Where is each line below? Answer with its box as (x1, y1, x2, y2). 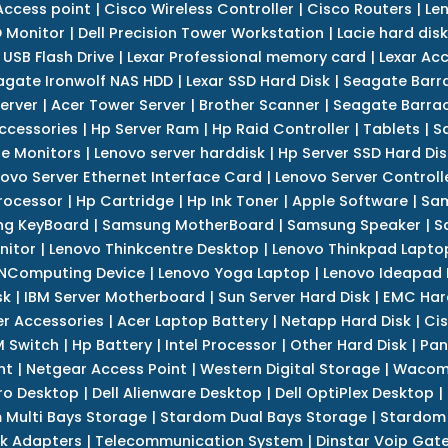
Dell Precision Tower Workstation (77, 22, 324, 43)
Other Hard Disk (290, 334, 407, 355)
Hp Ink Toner (186, 190, 279, 211)
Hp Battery (72, 334, 152, 355)
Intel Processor (165, 334, 277, 355)
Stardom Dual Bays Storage (159, 406, 367, 427)
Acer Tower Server (50, 94, 186, 115)
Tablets (362, 118, 420, 139)
